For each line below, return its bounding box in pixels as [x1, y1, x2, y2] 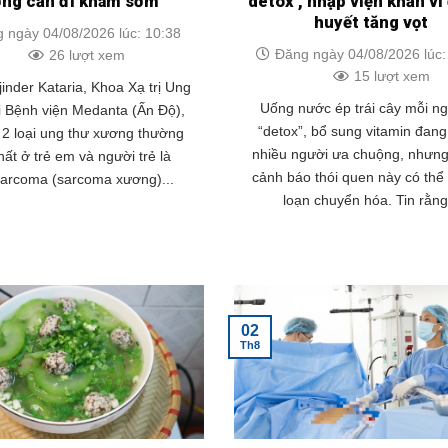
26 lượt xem [48, 47, 125, 63]
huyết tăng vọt [314, 13, 429, 32]
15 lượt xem [353, 68, 430, 84]
